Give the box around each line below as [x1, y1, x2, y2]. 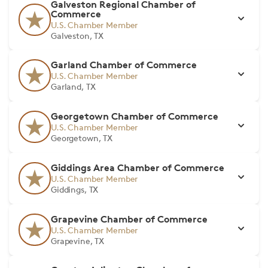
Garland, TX [51, 81, 96, 92]
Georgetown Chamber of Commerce [51, 110, 218, 122]
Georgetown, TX [51, 133, 113, 143]
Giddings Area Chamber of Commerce [51, 162, 224, 173]
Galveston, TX [51, 31, 104, 41]
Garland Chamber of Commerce [51, 59, 197, 71]
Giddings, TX [51, 184, 99, 194]
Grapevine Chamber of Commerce [51, 213, 208, 225]
